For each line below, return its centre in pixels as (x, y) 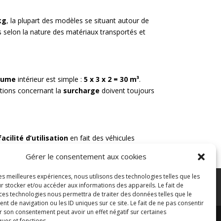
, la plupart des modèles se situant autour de (78, 21)
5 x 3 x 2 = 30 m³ (112, 79)
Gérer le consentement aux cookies (86, 156)
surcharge (82, 91)
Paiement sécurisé (86, 181)
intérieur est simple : (50, 79)
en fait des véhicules (102, 138)
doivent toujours (127, 91)
